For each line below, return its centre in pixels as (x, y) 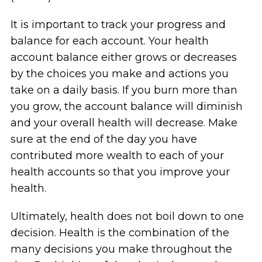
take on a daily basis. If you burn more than (124, 90)
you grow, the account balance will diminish (126, 107)
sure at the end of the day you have (104, 139)
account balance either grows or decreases (123, 58)
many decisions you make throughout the (121, 249)
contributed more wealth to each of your (117, 156)
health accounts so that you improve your (120, 172)
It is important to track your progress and (118, 25)
